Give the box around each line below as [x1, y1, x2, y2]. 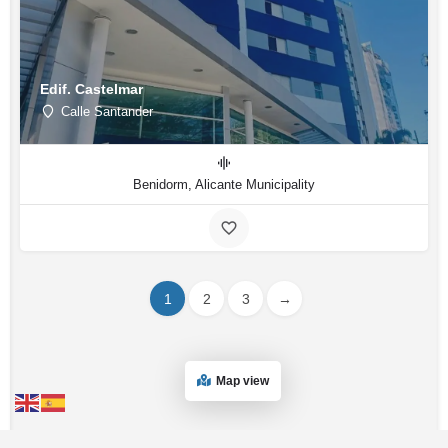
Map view [216, 373, 269, 388]
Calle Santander [61, 103, 153, 119]
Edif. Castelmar [40, 80, 143, 97]
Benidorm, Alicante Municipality [133, 177, 315, 192]
